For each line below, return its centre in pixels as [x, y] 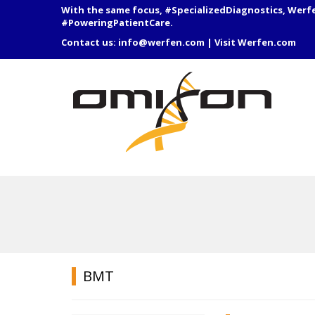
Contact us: [90, 42]
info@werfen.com [161, 42]
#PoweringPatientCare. [117, 22]
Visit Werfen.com [255, 42]
